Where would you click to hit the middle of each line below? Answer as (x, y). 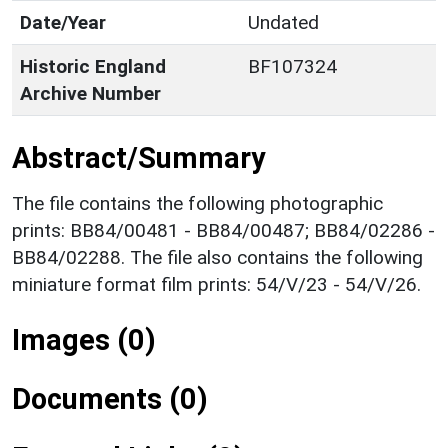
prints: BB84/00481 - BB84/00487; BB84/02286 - (223, 230)
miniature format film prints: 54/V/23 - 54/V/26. (216, 284)
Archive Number (90, 93)
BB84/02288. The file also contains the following (217, 257)
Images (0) (84, 339)
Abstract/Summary (138, 157)
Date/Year (63, 22)
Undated (283, 22)
